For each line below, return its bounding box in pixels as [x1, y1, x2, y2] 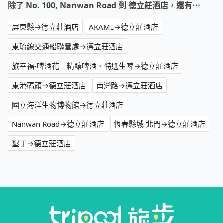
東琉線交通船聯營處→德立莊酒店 [12, 41, 123, 52]
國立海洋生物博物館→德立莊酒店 [12, 100, 123, 110]
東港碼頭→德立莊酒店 [12, 80, 86, 91]
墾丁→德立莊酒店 [12, 138, 71, 149]
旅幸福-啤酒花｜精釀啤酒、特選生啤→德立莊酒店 [12, 61, 178, 71]
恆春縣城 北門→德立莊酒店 [114, 119, 205, 129]
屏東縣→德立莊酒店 [12, 22, 79, 32]
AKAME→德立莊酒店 [89, 22, 158, 32]
